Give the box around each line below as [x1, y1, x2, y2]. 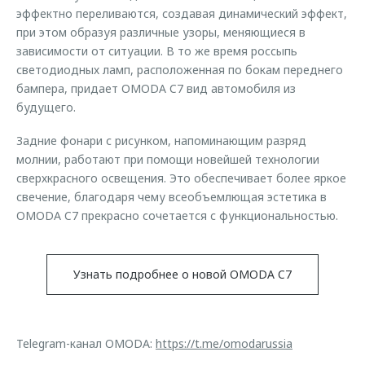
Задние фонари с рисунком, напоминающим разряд [16, 133, 306, 148]
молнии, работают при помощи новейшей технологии [16, 152, 319, 167]
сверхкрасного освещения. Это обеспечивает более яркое [16, 170, 346, 186]
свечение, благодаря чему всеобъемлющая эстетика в [16, 189, 327, 204]
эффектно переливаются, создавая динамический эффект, [16, 6, 347, 21]
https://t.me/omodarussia [156, 336, 292, 351]
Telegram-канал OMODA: [16, 336, 156, 351]
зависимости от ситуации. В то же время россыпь [16, 43, 297, 59]
